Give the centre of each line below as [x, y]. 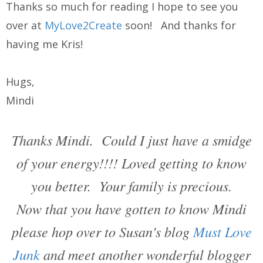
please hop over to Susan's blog [102, 232]
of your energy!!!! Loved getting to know [131, 163]
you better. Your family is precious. [131, 186]
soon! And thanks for [179, 26]
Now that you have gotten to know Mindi [131, 209]
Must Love [222, 232]
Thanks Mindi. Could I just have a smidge [131, 140]
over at [25, 26]
